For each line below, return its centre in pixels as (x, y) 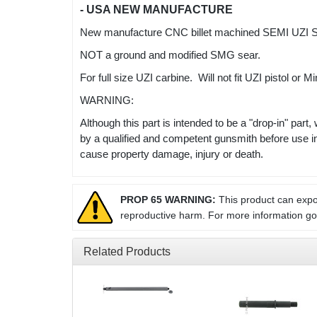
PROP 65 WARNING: (168, 200)
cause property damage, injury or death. (173, 154)
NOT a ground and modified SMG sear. (172, 55)
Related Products (127, 252)
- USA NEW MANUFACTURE (156, 10)
